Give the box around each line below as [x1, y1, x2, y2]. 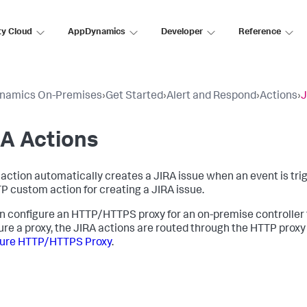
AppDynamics [68, 27, 125, 37]
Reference [238, 27, 281, 37]
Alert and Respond [167, 91, 256, 102]
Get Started [106, 91, 163, 102]
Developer [161, 27, 203, 37]
